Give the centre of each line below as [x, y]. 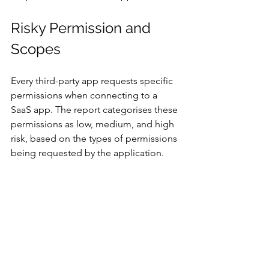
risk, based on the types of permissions [95, 138]
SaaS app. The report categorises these [95, 109]
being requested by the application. [90, 153]
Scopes [38, 49]
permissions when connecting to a [85, 95]
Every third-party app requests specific [93, 80]
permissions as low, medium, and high [94, 124]
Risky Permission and [83, 28]
